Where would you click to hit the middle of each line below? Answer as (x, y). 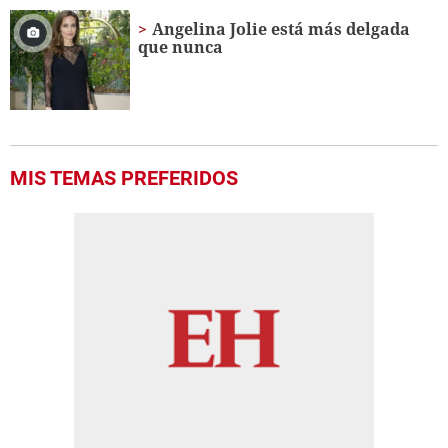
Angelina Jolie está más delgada (281, 29)
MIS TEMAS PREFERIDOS (124, 178)
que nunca (181, 47)
